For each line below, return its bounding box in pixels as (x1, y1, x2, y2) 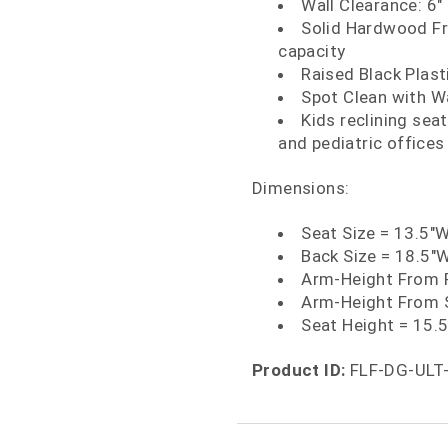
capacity (278, 41, 346, 61)
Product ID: (252, 359, 346, 380)
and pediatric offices (278, 133, 445, 153)
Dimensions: (252, 177, 350, 198)
